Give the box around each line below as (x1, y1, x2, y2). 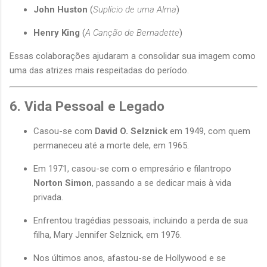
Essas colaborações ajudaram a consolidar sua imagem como (10, 50, 256, 61)
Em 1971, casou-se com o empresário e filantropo (33, 163, 231, 175)
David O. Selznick (95, 126, 167, 137)
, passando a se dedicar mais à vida (92, 178, 231, 189)
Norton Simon (33, 178, 92, 189)
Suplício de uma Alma (93, 4, 176, 15)
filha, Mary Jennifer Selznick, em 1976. (33, 229, 182, 241)
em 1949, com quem (167, 126, 250, 137)
